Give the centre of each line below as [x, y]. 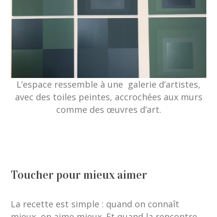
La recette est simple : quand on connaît [95, 204]
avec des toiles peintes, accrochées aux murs [108, 97]
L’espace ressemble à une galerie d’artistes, [108, 84]
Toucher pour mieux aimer [79, 175]
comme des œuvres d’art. [108, 109]
